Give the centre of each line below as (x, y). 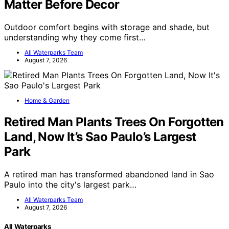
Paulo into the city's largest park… (70, 184)
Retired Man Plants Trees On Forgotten (114, 122)
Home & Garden (47, 100)
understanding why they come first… (75, 37)
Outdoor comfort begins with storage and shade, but (107, 27)
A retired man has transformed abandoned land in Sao (109, 174)
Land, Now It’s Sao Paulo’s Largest (100, 136)
